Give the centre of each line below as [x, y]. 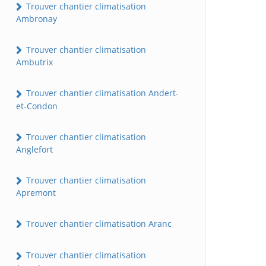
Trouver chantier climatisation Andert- [101, 93]
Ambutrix [34, 62]
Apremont [36, 193]
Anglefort [34, 149]
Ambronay [37, 19]
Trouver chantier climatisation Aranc [98, 224]
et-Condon [37, 106]
